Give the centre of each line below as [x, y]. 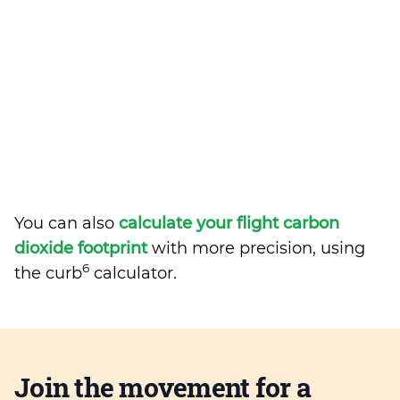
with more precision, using [256, 248]
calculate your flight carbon [229, 223]
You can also [67, 223]
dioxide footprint [81, 248]
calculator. [133, 273]
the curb [48, 273]
